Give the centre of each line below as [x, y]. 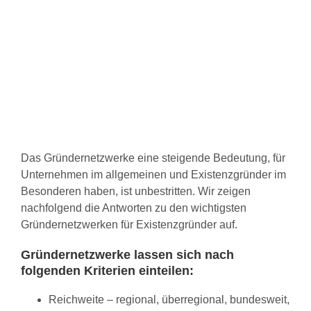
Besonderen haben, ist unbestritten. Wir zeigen [136, 192]
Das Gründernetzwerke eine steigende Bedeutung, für [153, 158]
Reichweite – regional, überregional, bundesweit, [169, 300]
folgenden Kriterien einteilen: [107, 271]
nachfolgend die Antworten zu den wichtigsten [134, 208]
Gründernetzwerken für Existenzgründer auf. [129, 225]
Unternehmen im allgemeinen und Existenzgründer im [153, 175]
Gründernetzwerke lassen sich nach [127, 255]
